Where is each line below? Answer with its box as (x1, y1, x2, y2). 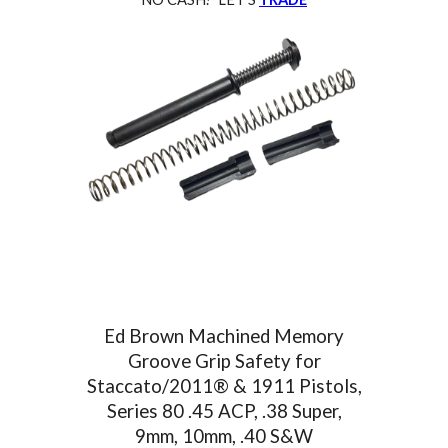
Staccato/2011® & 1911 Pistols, (86, 375, 362, 398)
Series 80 (106, 400, 188, 423)
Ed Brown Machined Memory (104, 325, 344, 348)
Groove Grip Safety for (127, 350, 321, 373)
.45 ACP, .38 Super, (187, 400, 342, 423)
